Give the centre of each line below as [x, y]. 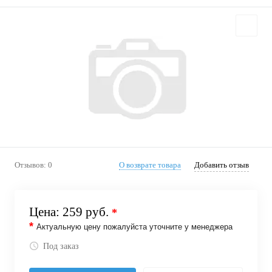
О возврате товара [150, 165]
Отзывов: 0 [33, 165]
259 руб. [87, 212]
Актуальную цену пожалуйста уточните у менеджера [134, 227]
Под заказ [61, 246]
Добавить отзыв [222, 165]
